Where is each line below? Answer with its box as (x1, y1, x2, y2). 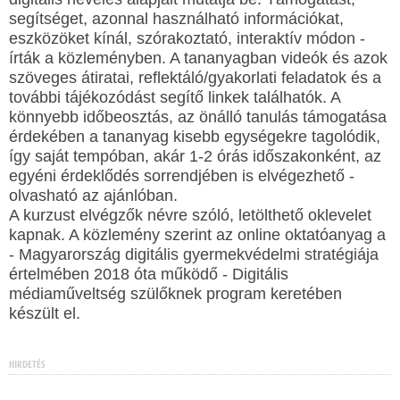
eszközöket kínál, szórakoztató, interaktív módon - (9, 29, 365, 47)
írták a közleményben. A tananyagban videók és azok (9, 49, 387, 67)
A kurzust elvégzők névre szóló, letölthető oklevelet (9, 206, 371, 224)
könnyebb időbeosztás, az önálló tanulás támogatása (9, 108, 387, 126)
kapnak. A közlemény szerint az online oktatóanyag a (9, 226, 386, 244)
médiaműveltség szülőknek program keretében (9, 285, 342, 303)
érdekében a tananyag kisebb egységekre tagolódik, (9, 128, 380, 146)
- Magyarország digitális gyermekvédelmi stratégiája (9, 246, 379, 263)
